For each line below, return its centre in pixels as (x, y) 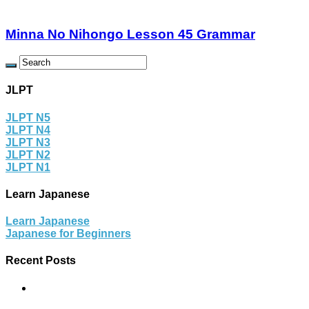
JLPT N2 (28, 154)
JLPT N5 (28, 117)
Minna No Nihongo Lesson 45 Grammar (130, 34)
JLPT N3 (28, 142)
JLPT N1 (28, 167)
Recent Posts (41, 261)
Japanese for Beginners (68, 234)
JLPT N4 (28, 130)
